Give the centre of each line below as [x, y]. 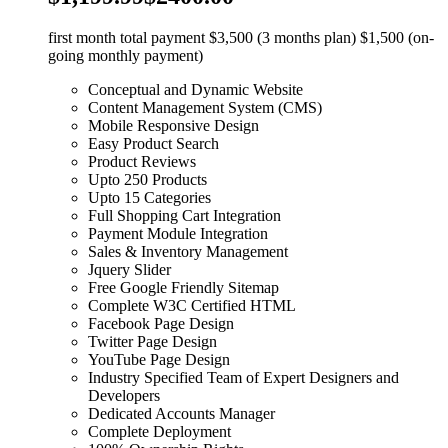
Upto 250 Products [147, 180]
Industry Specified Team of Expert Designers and [243, 378]
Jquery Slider [129, 270]
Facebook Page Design [161, 324]
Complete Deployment [159, 432]
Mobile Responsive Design [173, 126]
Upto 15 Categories [149, 198]
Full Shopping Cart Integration [184, 216]
